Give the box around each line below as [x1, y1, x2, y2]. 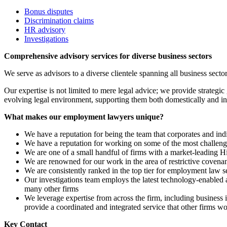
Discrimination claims [24, 16, 94, 25]
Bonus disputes [24, 7, 73, 16]
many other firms [24, 184, 79, 194]
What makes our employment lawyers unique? [4, 112, 164, 122]
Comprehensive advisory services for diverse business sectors [4, 52, 212, 61]
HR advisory [24, 25, 65, 34]
